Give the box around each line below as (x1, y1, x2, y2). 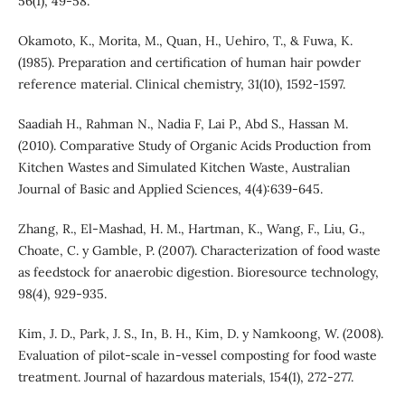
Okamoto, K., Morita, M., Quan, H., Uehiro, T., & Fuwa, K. (17, 33, 353, 50)
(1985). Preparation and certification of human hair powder (17, 54, 361, 71)
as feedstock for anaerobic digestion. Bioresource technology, (17, 264, 379, 281)
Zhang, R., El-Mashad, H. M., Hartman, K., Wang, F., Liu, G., (17, 221, 365, 238)
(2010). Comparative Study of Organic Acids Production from (17, 137, 372, 155)
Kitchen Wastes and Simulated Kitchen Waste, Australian (17, 159, 351, 176)
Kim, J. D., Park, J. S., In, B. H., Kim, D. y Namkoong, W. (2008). (17, 325, 383, 343)
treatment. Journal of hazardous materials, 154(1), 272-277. (17, 369, 353, 386)
